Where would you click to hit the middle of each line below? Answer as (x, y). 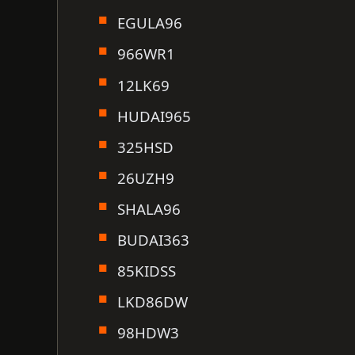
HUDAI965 (154, 116)
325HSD (145, 147)
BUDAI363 (153, 239)
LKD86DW (152, 302)
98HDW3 (148, 333)
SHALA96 (149, 208)
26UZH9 (145, 177)
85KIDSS (146, 271)
